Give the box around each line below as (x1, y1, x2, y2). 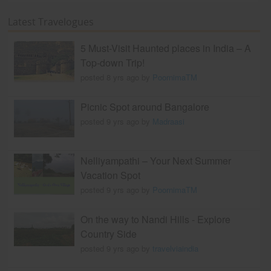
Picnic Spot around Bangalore (80, 99, 210, 114)
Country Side (80, 226, 137, 241)
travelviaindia (152, 242, 199, 254)
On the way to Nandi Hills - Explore (80, 212, 231, 226)
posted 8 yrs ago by (80, 71, 153, 83)
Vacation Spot (80, 168, 141, 182)
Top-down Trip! (80, 55, 145, 70)
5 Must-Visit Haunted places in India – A (80, 41, 252, 55)
